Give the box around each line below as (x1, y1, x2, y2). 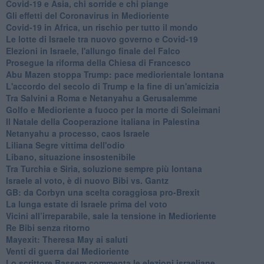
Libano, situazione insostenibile (5, 150, 136, 163)
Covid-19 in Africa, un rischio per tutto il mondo (5, 21, 198, 33)
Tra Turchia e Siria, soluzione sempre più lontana (5, 162, 202, 174)
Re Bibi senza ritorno (5, 221, 90, 233)
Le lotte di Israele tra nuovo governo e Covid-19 (5, 32, 198, 45)
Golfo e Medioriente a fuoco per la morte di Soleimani (5, 103, 220, 115)
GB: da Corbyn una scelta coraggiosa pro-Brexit (5, 186, 200, 198)
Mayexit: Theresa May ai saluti (5, 233, 128, 245)
